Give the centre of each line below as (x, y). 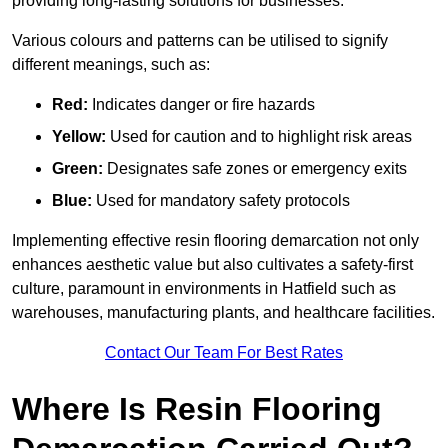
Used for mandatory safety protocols (221, 201)
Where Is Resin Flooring (197, 409)
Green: (77, 169)
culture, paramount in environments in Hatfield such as (204, 289)
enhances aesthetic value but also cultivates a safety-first (212, 265)
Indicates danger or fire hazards (201, 105)
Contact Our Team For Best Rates (224, 353)
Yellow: (79, 137)
